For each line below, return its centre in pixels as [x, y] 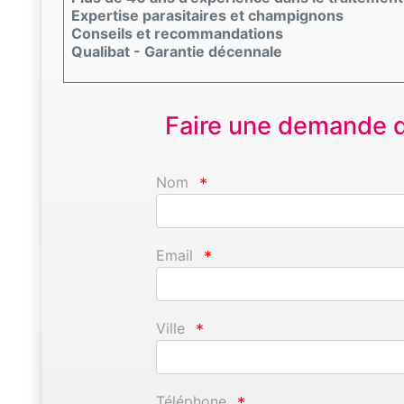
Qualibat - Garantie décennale [177, 51]
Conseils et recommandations [177, 33]
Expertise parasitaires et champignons [207, 15]
